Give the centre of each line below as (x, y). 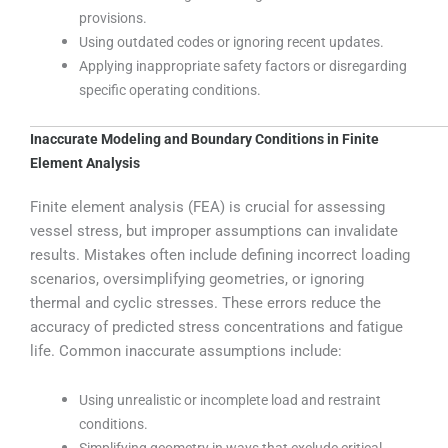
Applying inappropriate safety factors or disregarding (243, 65)
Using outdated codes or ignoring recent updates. (232, 41)
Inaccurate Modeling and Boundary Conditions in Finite (204, 139)
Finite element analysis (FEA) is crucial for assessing (207, 207)
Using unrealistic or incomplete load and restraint (230, 399)
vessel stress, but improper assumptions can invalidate (214, 231)
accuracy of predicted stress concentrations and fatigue (216, 327)
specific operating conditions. (170, 89)
